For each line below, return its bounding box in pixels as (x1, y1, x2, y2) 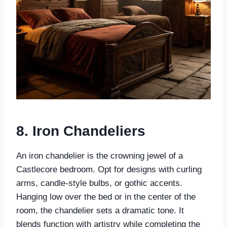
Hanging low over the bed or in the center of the (16, 192, 196, 202)
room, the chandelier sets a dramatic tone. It (16, 206, 184, 216)
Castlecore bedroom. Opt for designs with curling (16, 165, 202, 175)
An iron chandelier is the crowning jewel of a (16, 151, 183, 161)
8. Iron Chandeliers (16, 123, 145, 139)
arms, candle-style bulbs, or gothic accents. (16, 178, 182, 188)
